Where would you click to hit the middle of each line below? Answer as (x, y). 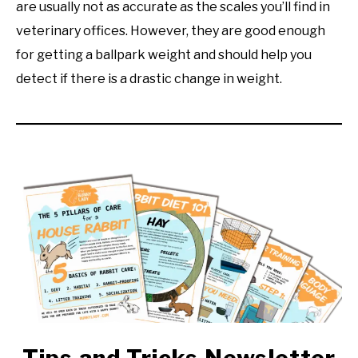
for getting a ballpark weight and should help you (164, 54)
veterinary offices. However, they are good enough (171, 30)
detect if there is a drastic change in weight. (149, 78)
